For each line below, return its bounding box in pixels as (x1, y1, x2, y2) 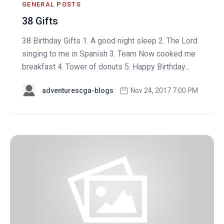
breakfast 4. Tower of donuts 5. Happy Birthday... (22, 62, 189, 72)
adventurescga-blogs (42, 86, 113, 95)
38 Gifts (22, 15, 58, 27)
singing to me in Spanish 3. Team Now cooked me (22, 49, 195, 59)
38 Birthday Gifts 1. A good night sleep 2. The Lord (22, 36, 197, 46)
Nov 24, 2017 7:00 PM (130, 86, 198, 95)
